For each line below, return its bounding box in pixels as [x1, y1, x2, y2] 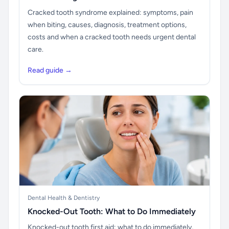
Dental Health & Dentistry [28, 194, 100, 201]
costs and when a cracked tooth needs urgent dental [28, 33, 196, 41]
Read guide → [28, 66, 72, 75]
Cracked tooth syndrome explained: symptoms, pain [28, 8, 193, 17]
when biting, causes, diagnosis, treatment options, [28, 20, 187, 29]
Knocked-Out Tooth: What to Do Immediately [28, 207, 196, 216]
